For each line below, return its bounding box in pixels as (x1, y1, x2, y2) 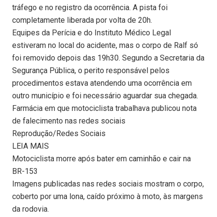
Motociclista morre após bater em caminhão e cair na (12, 154, 191, 164)
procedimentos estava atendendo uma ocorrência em (12, 78, 192, 88)
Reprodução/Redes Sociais (12, 129, 106, 139)
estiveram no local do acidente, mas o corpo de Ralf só (12, 41, 198, 50)
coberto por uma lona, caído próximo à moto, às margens (12, 192, 203, 201)
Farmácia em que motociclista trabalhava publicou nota (12, 104, 197, 113)
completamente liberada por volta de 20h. (12, 15, 152, 25)
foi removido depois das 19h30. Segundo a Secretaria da (12, 53, 204, 63)
